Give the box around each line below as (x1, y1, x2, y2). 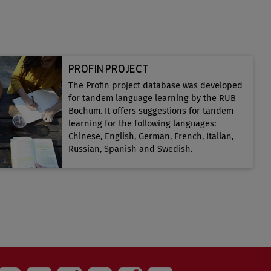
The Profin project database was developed (68, 80, 243, 91)
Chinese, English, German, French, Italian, (68, 131, 233, 142)
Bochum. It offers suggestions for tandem (68, 105, 233, 117)
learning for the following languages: (68, 118, 216, 129)
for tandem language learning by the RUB (68, 93, 236, 104)
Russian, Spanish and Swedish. (68, 143, 192, 155)
